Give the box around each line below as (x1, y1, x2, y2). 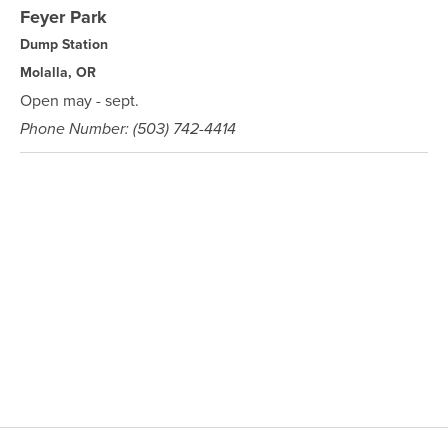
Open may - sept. (20, 89, 139, 111)
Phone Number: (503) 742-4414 (20, 117, 236, 140)
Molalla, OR (20, 62, 96, 82)
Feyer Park (20, 4, 107, 30)
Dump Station (20, 34, 108, 54)
